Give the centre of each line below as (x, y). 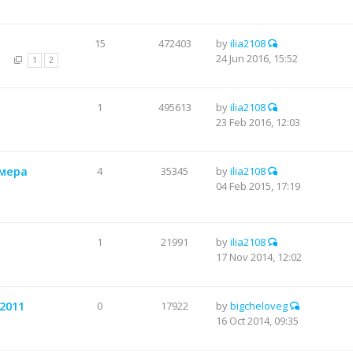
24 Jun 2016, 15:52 (257, 58)
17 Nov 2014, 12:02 (259, 257)
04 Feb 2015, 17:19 (258, 186)
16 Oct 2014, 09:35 (257, 321)
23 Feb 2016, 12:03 (258, 122)
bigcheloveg (259, 306)
